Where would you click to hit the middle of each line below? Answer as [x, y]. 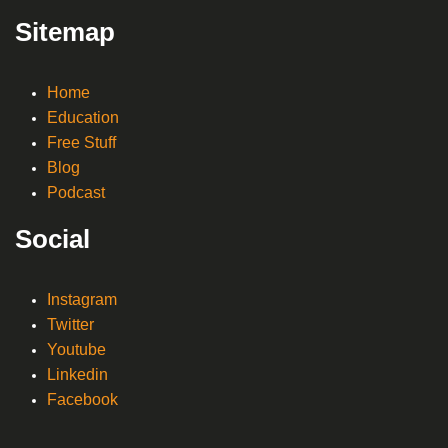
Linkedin [77, 375]
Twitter [70, 325]
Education [83, 118]
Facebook [82, 400]
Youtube [76, 350]
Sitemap [65, 32]
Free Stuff [81, 143]
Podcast [76, 193]
